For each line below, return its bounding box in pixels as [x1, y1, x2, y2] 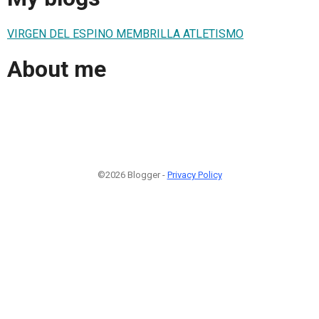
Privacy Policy [167, 169, 222, 180]
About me [7, 56, 106, 83]
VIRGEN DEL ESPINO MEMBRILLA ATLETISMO [7, 26, 244, 41]
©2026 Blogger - [97, 169, 167, 180]
